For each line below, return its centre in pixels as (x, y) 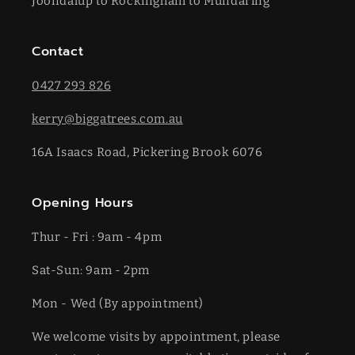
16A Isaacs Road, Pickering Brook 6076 (147, 153)
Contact (58, 52)
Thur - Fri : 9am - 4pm (97, 237)
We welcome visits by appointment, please (157, 337)
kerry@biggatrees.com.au (107, 119)
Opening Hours (83, 203)
